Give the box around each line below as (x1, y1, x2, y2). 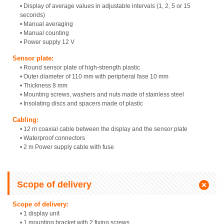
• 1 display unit (20, 210, 59, 217)
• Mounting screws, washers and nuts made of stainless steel (20, 91, 184, 98)
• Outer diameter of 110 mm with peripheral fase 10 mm (20, 73, 168, 80)
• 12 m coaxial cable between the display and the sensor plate (20, 125, 187, 133)
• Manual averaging (20, 20, 73, 28)
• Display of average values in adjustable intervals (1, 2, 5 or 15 (20, 2, 190, 10)
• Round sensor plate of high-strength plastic (20, 64, 140, 71)
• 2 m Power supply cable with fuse (20, 143, 114, 151)
